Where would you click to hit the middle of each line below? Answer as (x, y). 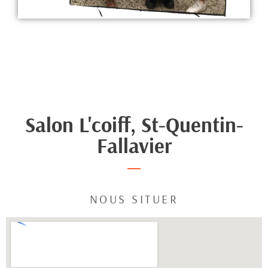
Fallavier (134, 145)
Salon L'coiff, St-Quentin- (134, 124)
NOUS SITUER (134, 199)
